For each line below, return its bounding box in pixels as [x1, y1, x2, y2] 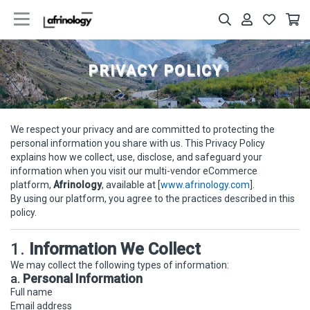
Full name [10, 286, 53, 298]
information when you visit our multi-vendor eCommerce [10, 165, 257, 176]
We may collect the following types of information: [10, 259, 229, 271]
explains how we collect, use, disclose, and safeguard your [10, 152, 262, 163]
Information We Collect [29, 239, 201, 259]
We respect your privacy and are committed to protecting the [10, 124, 275, 135]
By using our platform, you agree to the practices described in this [10, 193, 295, 204]
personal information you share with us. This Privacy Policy [10, 138, 265, 149]
